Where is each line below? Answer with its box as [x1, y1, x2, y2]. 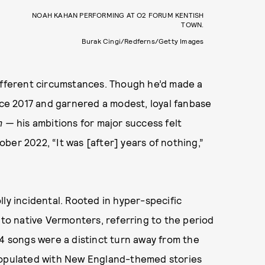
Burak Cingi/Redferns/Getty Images [81, 36, 204, 45]
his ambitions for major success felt [17, 116, 182, 128]
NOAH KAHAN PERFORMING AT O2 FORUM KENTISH [32, 10, 204, 19]
